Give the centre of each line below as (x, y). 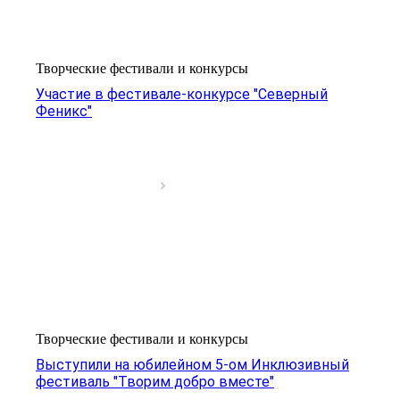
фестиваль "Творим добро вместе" (155, 381)
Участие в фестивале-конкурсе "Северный (182, 94)
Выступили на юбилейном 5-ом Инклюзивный (192, 364)
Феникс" (64, 111)
